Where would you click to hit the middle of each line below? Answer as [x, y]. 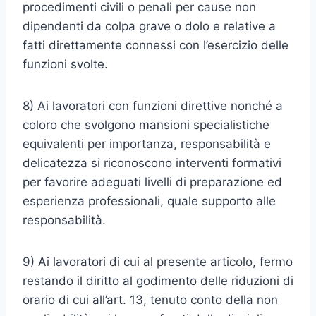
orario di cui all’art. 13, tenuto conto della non [150, 300]
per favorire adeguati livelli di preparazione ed [152, 182]
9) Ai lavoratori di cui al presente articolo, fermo [158, 262]
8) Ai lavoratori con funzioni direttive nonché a [153, 106]
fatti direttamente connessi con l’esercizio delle [156, 45]
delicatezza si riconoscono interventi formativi [152, 163]
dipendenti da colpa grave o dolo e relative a [149, 26]
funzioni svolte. [65, 64]
